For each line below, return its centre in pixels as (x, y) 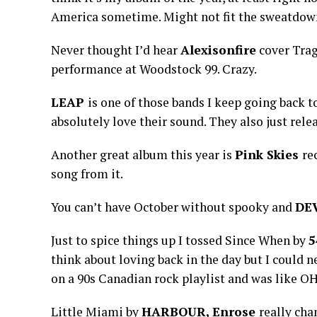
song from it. (87, 174)
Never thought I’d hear (116, 50)
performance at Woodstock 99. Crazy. (154, 69)
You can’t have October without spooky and (173, 207)
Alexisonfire (218, 50)
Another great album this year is (143, 155)
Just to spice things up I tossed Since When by (180, 240)
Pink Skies (269, 155)
